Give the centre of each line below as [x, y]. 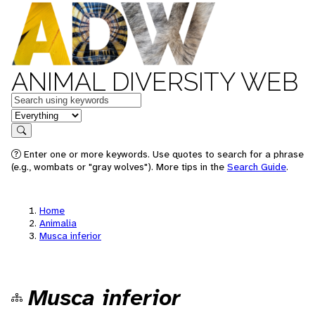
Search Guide [257, 167]
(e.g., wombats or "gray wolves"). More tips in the [119, 167]
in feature [34, 114]
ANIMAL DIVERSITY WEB [155, 82]
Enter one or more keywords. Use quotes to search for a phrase [162, 154]
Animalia [58, 223]
